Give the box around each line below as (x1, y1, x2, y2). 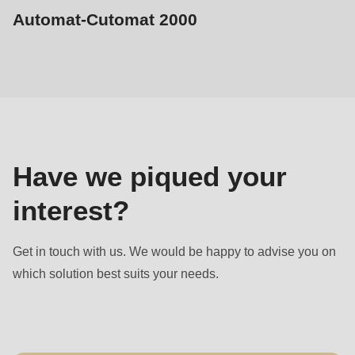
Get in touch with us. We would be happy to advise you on (13, 243, 336, 258)
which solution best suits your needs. (13, 265, 219, 281)
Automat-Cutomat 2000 (13, 10, 197, 29)
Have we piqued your (13, 160, 287, 192)
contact (13, 83, 53, 98)
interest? (13, 194, 129, 226)
